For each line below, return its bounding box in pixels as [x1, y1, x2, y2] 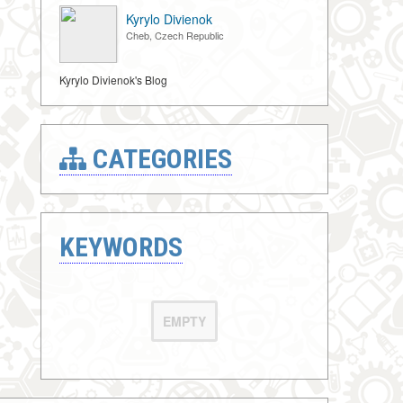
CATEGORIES [85, 143, 232, 175]
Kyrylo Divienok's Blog [58, 72, 167, 87]
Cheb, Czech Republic [125, 28, 224, 42]
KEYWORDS [58, 231, 183, 263]
